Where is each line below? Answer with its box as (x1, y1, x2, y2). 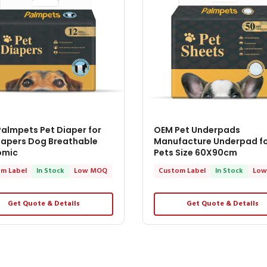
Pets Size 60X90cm (153, 146, 237, 159)
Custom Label (158, 164, 206, 177)
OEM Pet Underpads (153, 123, 240, 136)
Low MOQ (74, 164, 107, 177)
